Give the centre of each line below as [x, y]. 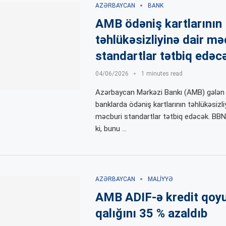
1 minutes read [162, 73]
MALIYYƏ [160, 179]
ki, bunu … [111, 128]
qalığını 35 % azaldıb [151, 213]
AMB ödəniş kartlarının [158, 23]
